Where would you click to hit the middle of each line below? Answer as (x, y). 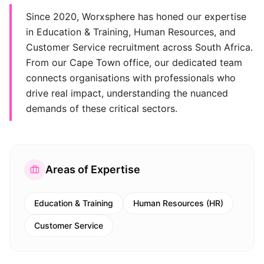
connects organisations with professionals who (131, 78)
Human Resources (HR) (178, 203)
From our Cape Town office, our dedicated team (134, 62)
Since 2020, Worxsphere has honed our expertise (136, 16)
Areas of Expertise (93, 169)
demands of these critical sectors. (102, 108)
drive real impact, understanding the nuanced (127, 93)
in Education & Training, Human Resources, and (131, 32)
